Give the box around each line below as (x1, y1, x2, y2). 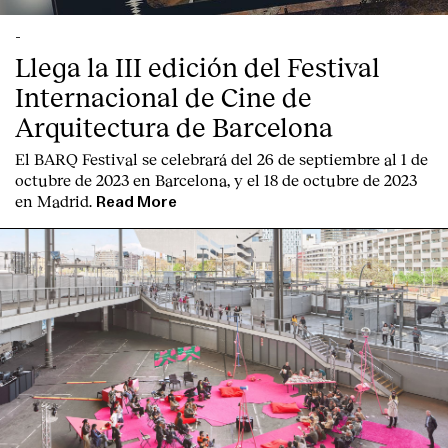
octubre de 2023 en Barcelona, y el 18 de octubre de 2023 (15, 169, 417, 189)
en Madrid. (15, 190, 92, 210)
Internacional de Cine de (15, 79, 312, 113)
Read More (96, 193, 177, 210)
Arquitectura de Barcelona (15, 109, 333, 143)
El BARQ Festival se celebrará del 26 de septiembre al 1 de (15, 148, 428, 168)
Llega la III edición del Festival (15, 49, 380, 83)
